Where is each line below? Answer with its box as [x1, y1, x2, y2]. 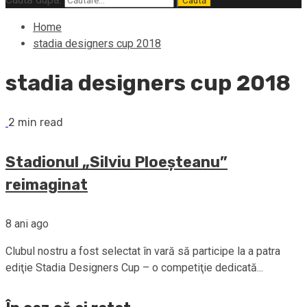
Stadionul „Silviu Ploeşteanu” [5, 153, 228, 172]
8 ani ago [5, 217, 49, 231]
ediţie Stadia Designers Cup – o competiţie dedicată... [5, 261, 263, 275]
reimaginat [5, 175, 88, 195]
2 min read [8, 115, 63, 129]
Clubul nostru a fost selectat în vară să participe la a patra [5, 245, 280, 258]
